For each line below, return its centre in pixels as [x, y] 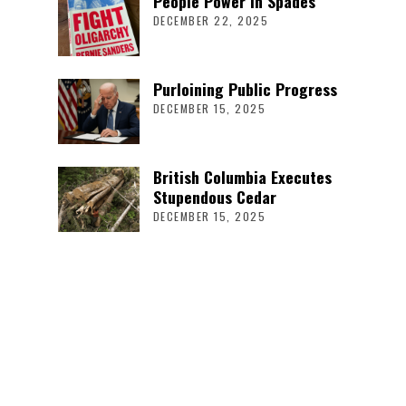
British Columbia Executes [242, 176]
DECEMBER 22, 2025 [211, 20]
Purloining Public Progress [245, 88]
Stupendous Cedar [214, 196]
